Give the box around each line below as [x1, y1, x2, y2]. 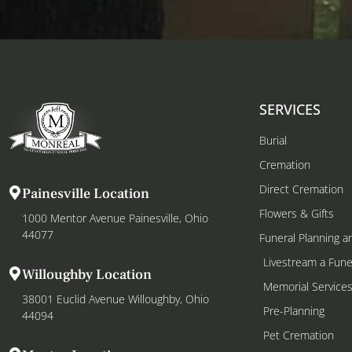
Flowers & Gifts [259, 205, 334, 221]
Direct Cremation [259, 181, 343, 196]
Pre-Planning [263, 302, 324, 318]
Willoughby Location [22, 266, 152, 284]
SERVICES [259, 99, 321, 119]
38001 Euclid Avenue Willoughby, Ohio [22, 291, 209, 307]
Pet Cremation [263, 327, 334, 343]
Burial [259, 132, 287, 148]
